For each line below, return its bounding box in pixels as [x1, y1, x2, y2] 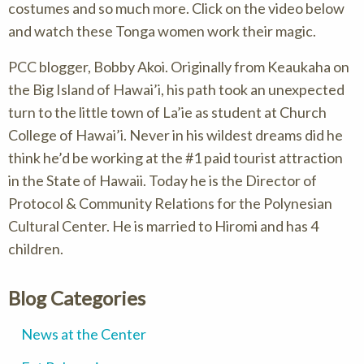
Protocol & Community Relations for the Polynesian [8, 194, 332, 212]
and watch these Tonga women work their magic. [8, 22, 316, 40]
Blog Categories [8, 286, 145, 310]
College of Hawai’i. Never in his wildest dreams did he [8, 126, 343, 144]
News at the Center [21, 325, 146, 344]
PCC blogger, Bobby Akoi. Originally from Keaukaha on [8, 58, 349, 76]
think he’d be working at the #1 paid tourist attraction [8, 149, 343, 167]
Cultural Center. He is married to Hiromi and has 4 [8, 217, 318, 235]
